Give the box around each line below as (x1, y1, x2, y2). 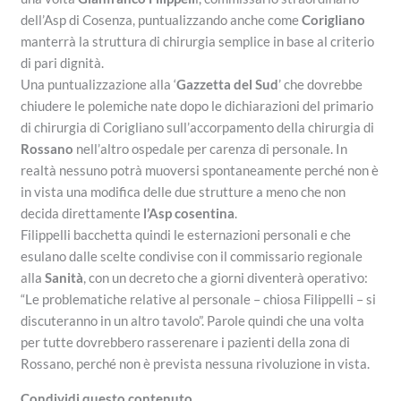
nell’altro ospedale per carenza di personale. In (73, 141, 348, 158)
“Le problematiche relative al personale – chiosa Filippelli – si (21, 291, 377, 308)
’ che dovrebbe (278, 76, 363, 93)
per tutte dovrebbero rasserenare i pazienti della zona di (21, 334, 351, 351)
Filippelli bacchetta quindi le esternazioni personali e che (21, 226, 352, 243)
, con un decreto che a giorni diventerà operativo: (83, 269, 369, 286)
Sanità (45, 269, 84, 286)
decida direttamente (21, 205, 144, 222)
